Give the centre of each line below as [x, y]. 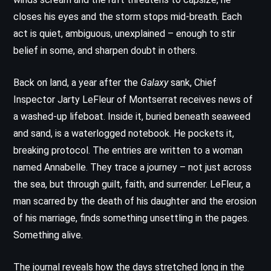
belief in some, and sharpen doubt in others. [105, 50]
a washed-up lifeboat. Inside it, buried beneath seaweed [132, 116]
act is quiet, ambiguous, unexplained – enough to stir [124, 33]
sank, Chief [192, 82]
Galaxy [154, 82]
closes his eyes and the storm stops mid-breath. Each [128, 16]
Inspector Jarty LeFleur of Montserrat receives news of [133, 99]
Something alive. [48, 235]
